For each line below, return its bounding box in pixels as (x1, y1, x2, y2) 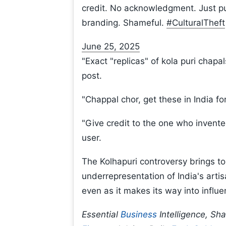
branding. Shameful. (82, 18, 166, 28)
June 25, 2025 (82, 41, 140, 52)
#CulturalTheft (166, 18, 225, 28)
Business (121, 209, 157, 220)
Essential (82, 209, 121, 220)
